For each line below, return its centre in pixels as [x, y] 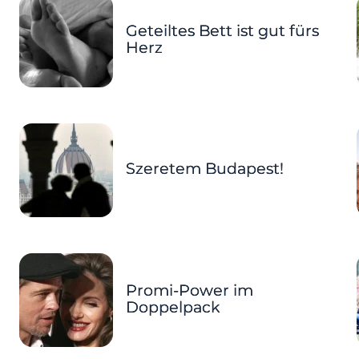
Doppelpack [173, 307]
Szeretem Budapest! [204, 169]
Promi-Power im [189, 290]
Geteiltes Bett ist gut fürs [222, 31]
